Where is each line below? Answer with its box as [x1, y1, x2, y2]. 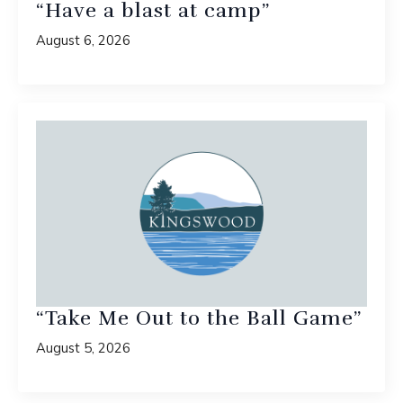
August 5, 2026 [36, 338, 130, 356]
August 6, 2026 [36, 31, 130, 49]
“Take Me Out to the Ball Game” [36, 305, 362, 331]
